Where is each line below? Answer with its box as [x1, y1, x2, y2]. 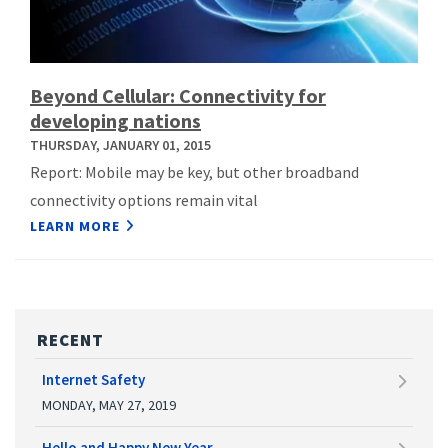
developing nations [30, 107, 201, 133]
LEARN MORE [30, 216, 120, 235]
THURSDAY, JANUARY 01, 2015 [30, 135, 211, 154]
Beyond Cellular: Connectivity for [30, 82, 326, 108]
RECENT [37, 328, 104, 351]
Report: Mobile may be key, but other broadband [30, 161, 359, 182]
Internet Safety [42, 369, 145, 389]
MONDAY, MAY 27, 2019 [42, 395, 176, 414]
